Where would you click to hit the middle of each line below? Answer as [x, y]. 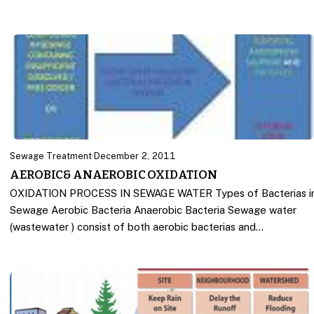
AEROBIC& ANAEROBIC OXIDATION [114, 175]
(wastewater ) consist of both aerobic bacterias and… [137, 227]
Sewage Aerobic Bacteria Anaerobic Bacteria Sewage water [153, 210]
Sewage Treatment [51, 156]
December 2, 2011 [135, 156]
